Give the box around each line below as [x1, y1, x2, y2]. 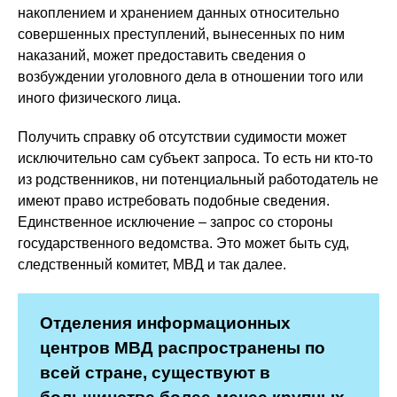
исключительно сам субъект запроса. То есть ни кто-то [18, 151, 373, 166]
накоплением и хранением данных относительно [18, 5, 339, 20]
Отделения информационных [40, 314, 291, 332]
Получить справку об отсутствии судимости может [18, 129, 346, 144]
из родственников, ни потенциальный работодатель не [18, 172, 378, 187]
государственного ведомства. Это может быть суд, [18, 236, 349, 251]
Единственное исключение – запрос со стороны [18, 214, 333, 230]
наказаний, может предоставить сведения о [18, 48, 306, 63]
